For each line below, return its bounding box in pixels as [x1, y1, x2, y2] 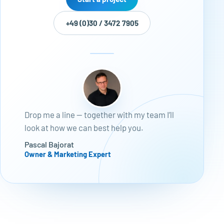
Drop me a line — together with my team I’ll [24, 109, 174, 120]
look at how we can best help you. [24, 122, 143, 133]
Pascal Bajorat [24, 139, 74, 149]
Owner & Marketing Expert [24, 149, 111, 159]
